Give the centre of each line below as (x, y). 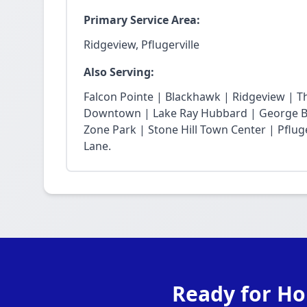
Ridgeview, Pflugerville (142, 45)
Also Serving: (119, 72)
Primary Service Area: (142, 20)
